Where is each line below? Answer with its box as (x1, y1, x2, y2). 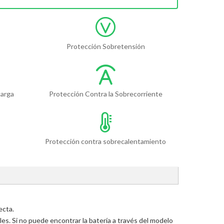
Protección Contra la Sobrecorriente (48, 89, 162, 98)
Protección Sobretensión (66, 42, 145, 51)
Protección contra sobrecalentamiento (45, 137, 166, 146)
